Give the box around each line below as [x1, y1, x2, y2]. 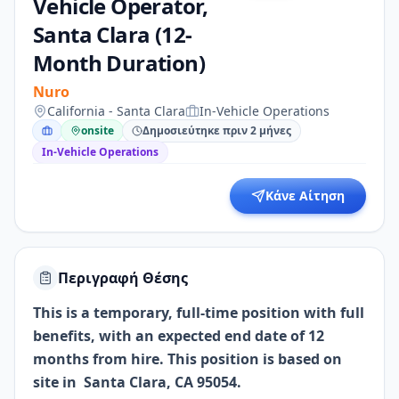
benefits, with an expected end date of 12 [33, 326, 324, 346]
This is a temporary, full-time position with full [33, 303, 364, 322]
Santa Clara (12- [33, 20, 192, 49]
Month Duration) [33, 48, 205, 77]
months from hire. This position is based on [33, 349, 342, 369]
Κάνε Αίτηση [265, 187, 345, 204]
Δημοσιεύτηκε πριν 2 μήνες [142, 123, 291, 138]
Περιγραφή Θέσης [58, 268, 188, 288]
